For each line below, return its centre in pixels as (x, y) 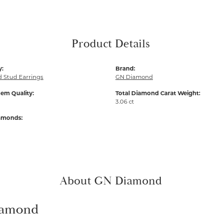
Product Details (110, 44)
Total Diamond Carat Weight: (158, 93)
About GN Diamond (110, 181)
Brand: (125, 69)
